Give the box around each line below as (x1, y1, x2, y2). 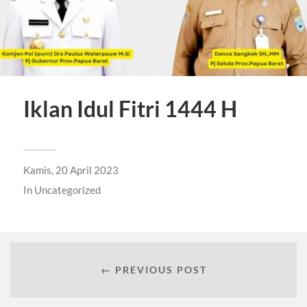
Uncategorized (34, 184, 101, 197)
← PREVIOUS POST (100, 263, 207, 275)
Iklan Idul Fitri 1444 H (23, 96, 237, 123)
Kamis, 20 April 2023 (23, 164, 119, 177)
